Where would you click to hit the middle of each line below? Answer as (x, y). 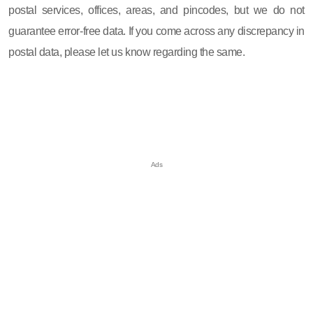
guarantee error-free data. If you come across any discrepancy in (156, 31)
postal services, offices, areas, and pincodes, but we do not (156, 10)
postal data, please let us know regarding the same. (127, 52)
